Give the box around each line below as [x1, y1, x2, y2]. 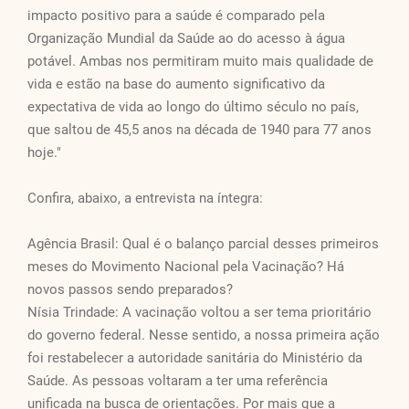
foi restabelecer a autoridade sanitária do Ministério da [27, 350, 362, 367]
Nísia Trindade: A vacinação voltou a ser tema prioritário [27, 304, 372, 321]
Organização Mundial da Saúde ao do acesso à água [27, 30, 345, 47]
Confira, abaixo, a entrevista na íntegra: [27, 190, 263, 207]
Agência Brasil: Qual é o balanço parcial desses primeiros [27, 236, 379, 253]
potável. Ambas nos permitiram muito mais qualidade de [27, 53, 373, 70]
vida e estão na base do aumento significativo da [27, 76, 325, 93]
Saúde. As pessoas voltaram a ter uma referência [27, 372, 328, 390]
